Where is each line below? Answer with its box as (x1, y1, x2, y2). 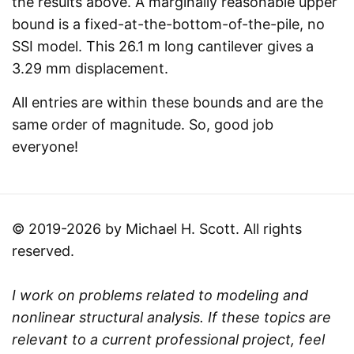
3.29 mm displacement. (12, 60, 168, 77)
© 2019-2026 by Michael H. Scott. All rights (12, 220, 302, 238)
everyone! (12, 138, 78, 156)
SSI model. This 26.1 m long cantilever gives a (12, 38, 314, 55)
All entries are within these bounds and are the (12, 94, 323, 111)
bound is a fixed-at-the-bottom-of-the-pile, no (12, 16, 325, 33)
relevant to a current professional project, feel (12, 331, 325, 348)
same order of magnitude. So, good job (12, 116, 273, 134)
